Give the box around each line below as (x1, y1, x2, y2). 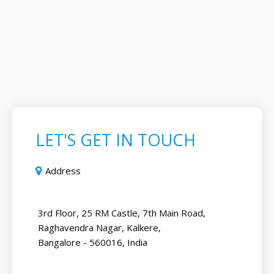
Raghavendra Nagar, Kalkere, (38, 221, 161, 234)
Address (45, 165, 81, 177)
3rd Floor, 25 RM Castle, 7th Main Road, (38, 207, 206, 220)
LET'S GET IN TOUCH (35, 128, 196, 152)
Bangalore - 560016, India (38, 236, 148, 249)
